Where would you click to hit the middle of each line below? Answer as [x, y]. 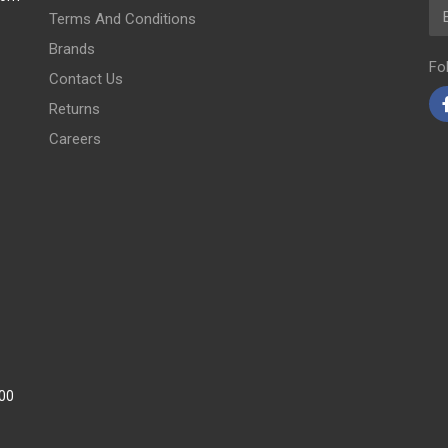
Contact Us [85, 79]
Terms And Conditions [122, 19]
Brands [71, 49]
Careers [74, 139]
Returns [74, 109]
